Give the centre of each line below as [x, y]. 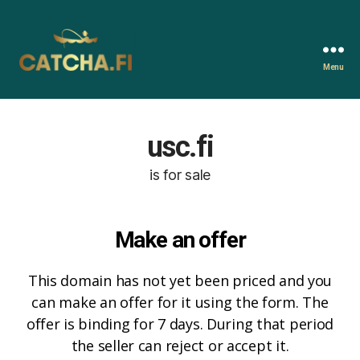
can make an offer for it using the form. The [180, 302]
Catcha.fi [46, 81]
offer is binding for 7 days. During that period [180, 324]
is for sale [180, 175]
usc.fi [180, 147]
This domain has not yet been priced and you [180, 280]
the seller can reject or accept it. [180, 346]
